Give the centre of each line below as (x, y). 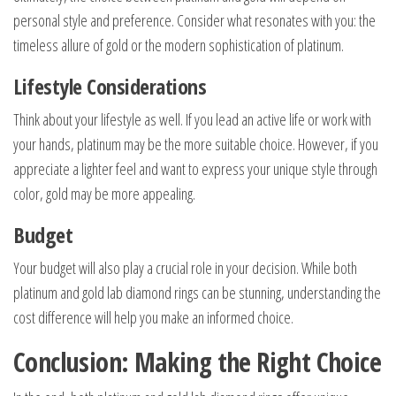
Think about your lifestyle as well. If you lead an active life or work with (192, 119)
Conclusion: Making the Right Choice (197, 362)
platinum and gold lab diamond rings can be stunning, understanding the (197, 292)
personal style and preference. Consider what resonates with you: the (194, 20)
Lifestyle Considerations (110, 86)
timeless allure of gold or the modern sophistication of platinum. (179, 45)
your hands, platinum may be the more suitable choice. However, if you (196, 144)
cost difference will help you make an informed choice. (153, 317)
